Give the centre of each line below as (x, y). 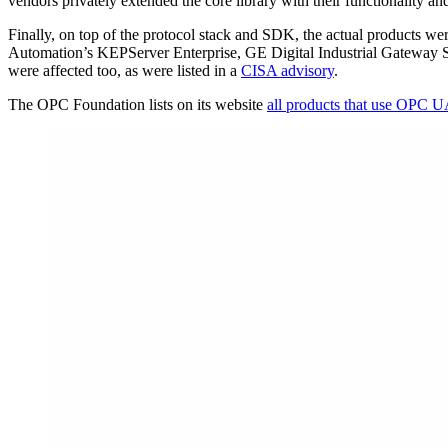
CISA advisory (287, 70)
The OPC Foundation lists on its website (137, 104)
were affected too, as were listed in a (124, 70)
